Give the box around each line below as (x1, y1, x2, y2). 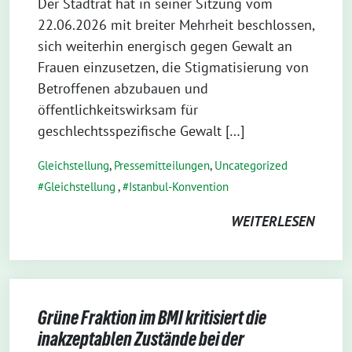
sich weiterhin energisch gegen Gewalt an (38, 37, 292, 55)
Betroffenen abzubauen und (38, 79, 208, 97)
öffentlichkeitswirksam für (38, 101, 198, 119)
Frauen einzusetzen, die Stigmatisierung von (38, 58, 309, 76)
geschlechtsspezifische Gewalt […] (38, 122, 244, 140)
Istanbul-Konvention (129, 179, 229, 194)
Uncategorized (214, 158, 288, 173)
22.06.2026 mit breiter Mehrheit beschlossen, (38, 16, 314, 34)
